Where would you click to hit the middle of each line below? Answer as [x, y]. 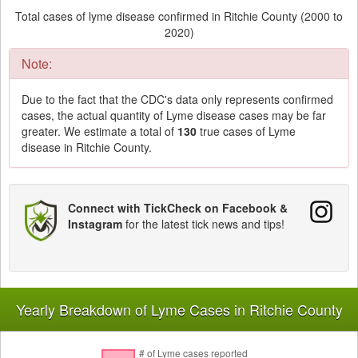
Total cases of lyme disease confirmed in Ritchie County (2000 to [179, 16]
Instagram [95, 224]
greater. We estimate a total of [99, 131]
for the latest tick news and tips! [203, 224]
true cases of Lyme [246, 131]
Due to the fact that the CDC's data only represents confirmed [177, 99]
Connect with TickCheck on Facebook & [178, 208]
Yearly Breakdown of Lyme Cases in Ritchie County [180, 309]
